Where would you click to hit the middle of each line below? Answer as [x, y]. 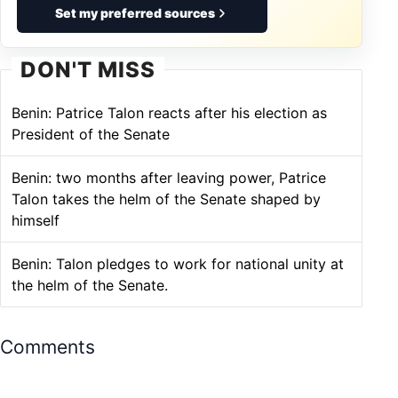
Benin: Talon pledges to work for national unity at [178, 263]
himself [36, 220]
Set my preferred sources [135, 12]
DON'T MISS [88, 69]
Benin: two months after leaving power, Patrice [169, 177]
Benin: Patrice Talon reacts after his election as [169, 112]
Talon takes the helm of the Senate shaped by [166, 199]
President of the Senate [91, 134]
